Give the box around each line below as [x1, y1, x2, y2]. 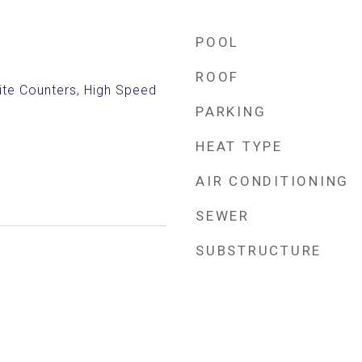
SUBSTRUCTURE [196, 242, 322, 259]
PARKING [196, 103, 267, 120]
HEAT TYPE [196, 138, 283, 154]
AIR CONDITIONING [196, 173, 349, 189]
